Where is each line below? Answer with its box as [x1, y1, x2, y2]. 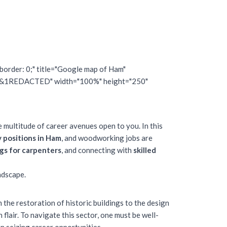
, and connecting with [61, 145, 133, 155]
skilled [133, 145, 156, 155]
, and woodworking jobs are [61, 133, 153, 142]
